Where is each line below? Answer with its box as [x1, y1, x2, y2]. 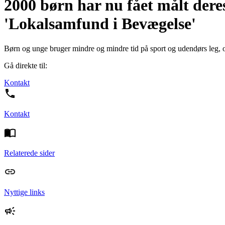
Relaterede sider [4, 148, 55, 157]
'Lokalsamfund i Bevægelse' [4, 15, 196, 33]
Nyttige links [4, 187, 45, 196]
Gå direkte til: [4, 61, 47, 70]
